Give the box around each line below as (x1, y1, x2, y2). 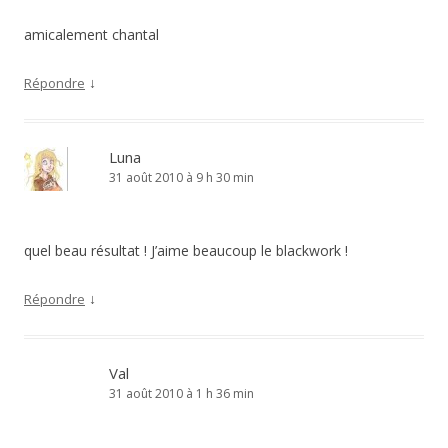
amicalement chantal (24, 25, 159, 44)
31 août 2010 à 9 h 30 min (109, 169, 254, 186)
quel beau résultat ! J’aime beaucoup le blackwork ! (24, 241, 348, 260)
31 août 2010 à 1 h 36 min (109, 385, 254, 402)
